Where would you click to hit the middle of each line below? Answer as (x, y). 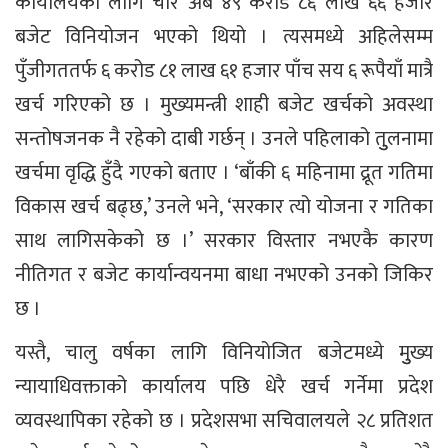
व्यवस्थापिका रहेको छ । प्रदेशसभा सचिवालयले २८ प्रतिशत (224, 421)
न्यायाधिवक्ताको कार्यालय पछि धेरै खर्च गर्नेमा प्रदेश (224, 387)
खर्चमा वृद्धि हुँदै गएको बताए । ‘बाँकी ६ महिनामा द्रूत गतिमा (224, 173)
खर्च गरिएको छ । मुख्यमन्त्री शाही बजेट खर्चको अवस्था (224, 105)
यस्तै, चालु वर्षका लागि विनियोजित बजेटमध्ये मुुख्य (224, 353)
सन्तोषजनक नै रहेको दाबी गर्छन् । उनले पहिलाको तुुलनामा (224, 139)
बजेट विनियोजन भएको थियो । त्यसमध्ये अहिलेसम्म (224, 37)
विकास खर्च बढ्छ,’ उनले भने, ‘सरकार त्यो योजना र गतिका (224, 207)
